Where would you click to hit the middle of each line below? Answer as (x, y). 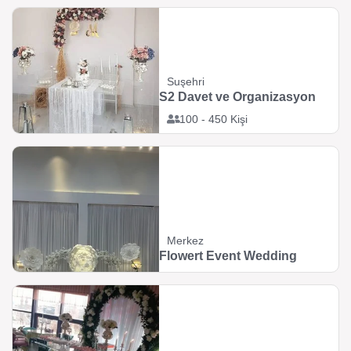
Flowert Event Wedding (228, 256)
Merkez (186, 241)
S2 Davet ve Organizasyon (238, 97)
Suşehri (186, 81)
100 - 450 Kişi (213, 119)
